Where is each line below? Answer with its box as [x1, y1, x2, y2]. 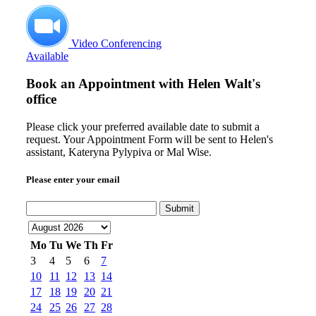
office [26, 91, 56, 107]
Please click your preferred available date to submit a [26, 120, 260, 133]
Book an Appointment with [26, 75, 188, 91]
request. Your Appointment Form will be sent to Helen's [26, 133, 273, 145]
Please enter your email [26, 174, 120, 185]
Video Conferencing [68, 37, 162, 50]
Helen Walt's [188, 75, 260, 91]
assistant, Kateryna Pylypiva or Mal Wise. [26, 145, 212, 158]
